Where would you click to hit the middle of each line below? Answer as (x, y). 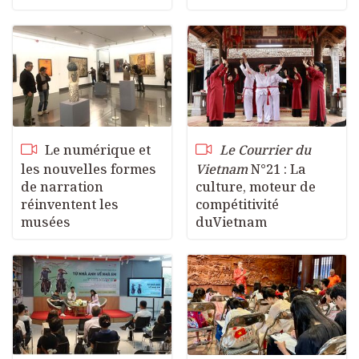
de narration (62, 186)
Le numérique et (96, 149)
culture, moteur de (256, 186)
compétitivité (237, 204)
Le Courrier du (265, 149)
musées (46, 222)
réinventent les (70, 204)
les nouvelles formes (89, 169)
